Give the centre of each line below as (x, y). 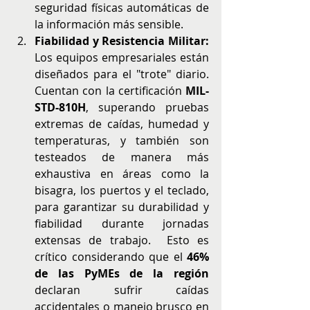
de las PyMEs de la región (122, 273)
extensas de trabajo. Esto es (122, 240)
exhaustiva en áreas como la (122, 174)
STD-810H (60, 107)
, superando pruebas (147, 107)
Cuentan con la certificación (110, 91)
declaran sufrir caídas (122, 290)
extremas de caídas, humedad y (122, 124)
